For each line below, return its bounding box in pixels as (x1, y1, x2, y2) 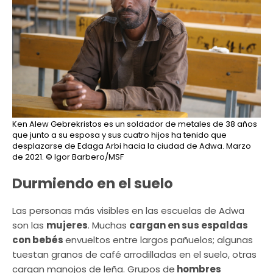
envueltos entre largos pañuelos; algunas (65, 233, 253, 247)
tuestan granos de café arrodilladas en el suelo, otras (12, 248, 257, 261)
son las (12, 219, 46, 232)
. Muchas (88, 219, 129, 232)
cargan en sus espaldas (129, 219, 248, 232)
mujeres (46, 219, 88, 232)
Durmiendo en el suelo (12, 174, 173, 194)
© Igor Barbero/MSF (44, 151, 124, 163)
